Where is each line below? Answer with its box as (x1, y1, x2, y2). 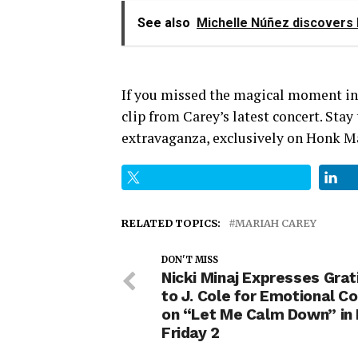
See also (137, 14, 190, 30)
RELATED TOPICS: (121, 216, 221, 229)
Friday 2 (161, 323, 220, 342)
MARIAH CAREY (235, 216, 316, 229)
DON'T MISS (161, 253, 218, 265)
